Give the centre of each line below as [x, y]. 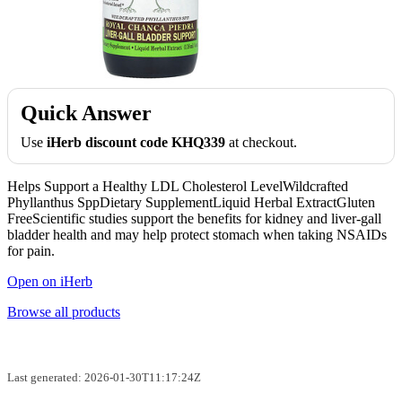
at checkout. [261, 142]
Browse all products [64, 311]
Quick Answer [86, 113]
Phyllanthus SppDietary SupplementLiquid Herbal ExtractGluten [191, 202]
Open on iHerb [50, 281]
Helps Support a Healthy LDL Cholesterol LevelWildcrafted [178, 186]
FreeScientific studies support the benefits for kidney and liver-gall [194, 218]
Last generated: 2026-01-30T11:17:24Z [104, 377]
